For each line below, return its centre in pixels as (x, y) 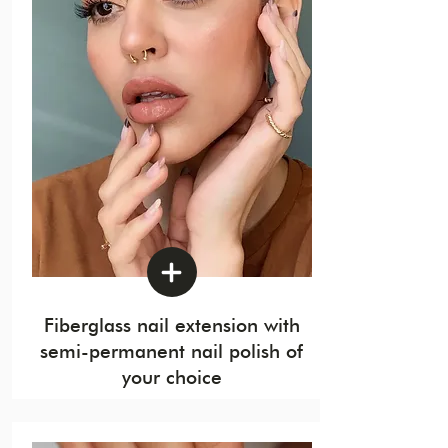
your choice (171, 377)
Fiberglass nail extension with (171, 325)
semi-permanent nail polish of (171, 351)
